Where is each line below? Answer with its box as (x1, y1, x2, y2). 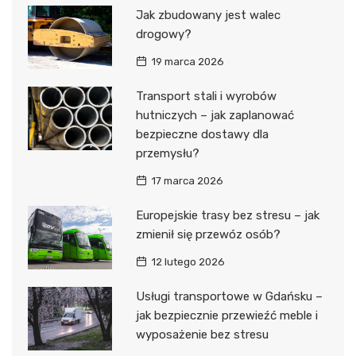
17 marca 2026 (150, 175, 223, 188)
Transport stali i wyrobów (135, 89, 277, 104)
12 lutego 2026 (150, 256, 225, 269)
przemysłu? (135, 146, 199, 161)
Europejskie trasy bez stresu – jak (135, 208, 319, 223)
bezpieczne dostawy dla (135, 127, 269, 142)
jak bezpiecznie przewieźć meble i (135, 308, 318, 323)
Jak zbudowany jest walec (135, 8, 281, 23)
